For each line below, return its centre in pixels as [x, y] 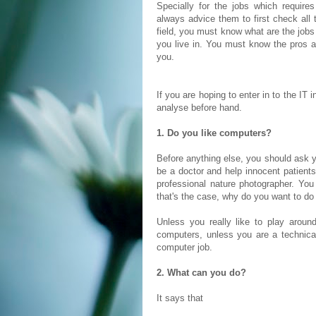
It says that [180, 298]
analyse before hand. [201, 108]
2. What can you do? [201, 273]
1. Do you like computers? [214, 133]
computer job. [184, 247]
